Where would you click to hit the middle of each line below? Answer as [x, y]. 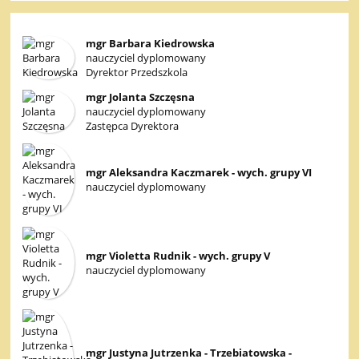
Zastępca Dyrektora [132, 126]
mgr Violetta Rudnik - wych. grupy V [177, 255]
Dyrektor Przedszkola [136, 72]
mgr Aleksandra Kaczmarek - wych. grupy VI [198, 173]
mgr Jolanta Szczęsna [140, 97]
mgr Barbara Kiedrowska [150, 43]
